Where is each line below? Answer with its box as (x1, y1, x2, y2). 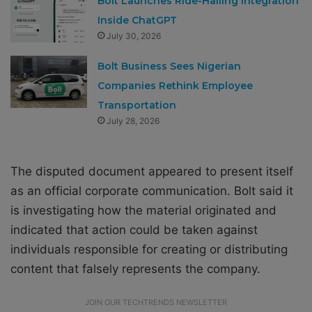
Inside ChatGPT (97, 13, 178, 26)
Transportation (97, 98, 177, 111)
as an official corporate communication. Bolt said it (10, 183, 293, 198)
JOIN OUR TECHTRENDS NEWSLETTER (85, 297, 227, 307)
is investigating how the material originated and (10, 203, 276, 217)
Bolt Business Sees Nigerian (97, 59, 242, 72)
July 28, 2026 (107, 115, 160, 126)
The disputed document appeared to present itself (10, 164, 293, 178)
